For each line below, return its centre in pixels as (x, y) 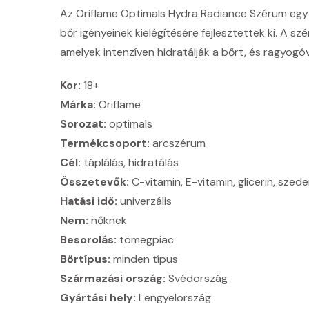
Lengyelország (173, 297)
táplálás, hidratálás (130, 162)
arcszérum (178, 143)
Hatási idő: (89, 201)
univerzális (144, 201)
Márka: (78, 104)
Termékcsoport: (105, 143)
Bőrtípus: (85, 259)
